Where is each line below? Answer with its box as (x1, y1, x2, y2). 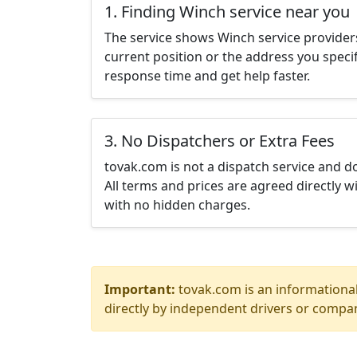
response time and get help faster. (104, 67, 310, 84)
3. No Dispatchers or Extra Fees (104, 130, 335, 151)
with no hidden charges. (104, 196, 250, 214)
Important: (104, 280, 175, 298)
